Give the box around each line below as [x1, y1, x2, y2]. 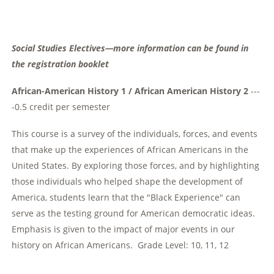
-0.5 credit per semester [12, 101, 113, 113]
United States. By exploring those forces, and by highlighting [12, 160, 260, 172]
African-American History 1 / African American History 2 [12, 85, 249, 97]
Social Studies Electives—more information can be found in [12, 42, 249, 54]
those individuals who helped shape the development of [12, 176, 243, 188]
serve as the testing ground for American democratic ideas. [12, 207, 256, 220]
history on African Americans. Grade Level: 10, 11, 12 [12, 239, 229, 251]
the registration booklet [12, 58, 109, 70]
